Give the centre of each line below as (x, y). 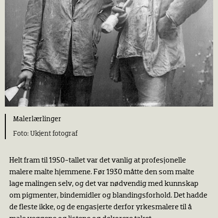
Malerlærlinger (37, 119)
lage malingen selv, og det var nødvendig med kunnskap (104, 184)
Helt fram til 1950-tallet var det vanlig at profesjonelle (97, 160)
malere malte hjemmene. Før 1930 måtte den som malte (101, 172)
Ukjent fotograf (54, 133)
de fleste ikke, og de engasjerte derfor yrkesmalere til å (100, 207)
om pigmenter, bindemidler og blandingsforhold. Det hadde (108, 195)
